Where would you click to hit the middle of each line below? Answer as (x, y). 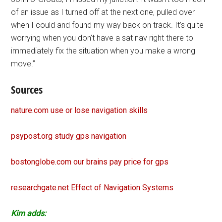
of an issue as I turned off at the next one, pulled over (103, 12)
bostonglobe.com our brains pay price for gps (90, 162)
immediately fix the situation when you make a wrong (103, 51)
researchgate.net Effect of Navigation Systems (92, 188)
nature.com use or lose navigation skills (80, 110)
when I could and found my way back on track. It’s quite (108, 25)
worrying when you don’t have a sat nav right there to (102, 38)
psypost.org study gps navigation (69, 136)
